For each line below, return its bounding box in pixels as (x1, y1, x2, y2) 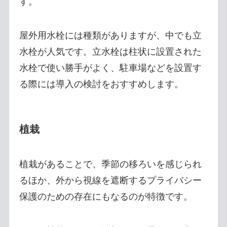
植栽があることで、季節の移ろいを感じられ (19, 159, 202, 170)
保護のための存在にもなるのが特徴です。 (19, 192, 193, 202)
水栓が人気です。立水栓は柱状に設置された (19, 47, 202, 57)
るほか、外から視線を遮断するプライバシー (19, 175, 202, 186)
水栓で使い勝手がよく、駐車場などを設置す (19, 63, 202, 73)
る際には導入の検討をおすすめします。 (19, 79, 183, 90)
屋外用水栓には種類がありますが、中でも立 (19, 30, 202, 41)
